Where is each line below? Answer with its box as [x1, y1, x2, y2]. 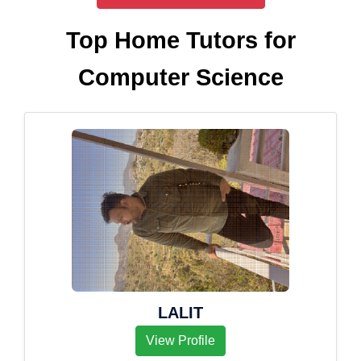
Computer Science [77, 64, 284, 90]
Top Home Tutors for [65, 27, 296, 53]
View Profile [146, 334, 215, 347]
